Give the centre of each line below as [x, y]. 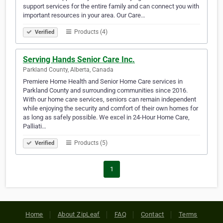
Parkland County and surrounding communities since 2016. [105, 91]
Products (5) [90, 143]
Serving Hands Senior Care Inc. [79, 60]
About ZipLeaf [79, 215]
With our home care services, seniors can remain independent [110, 100]
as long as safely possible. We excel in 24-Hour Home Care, [106, 117]
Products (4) [90, 32]
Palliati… [35, 126]
